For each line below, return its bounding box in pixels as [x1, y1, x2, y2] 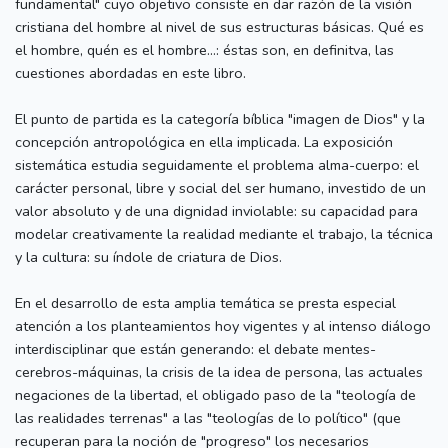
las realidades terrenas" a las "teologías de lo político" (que [15, 407, 401, 428]
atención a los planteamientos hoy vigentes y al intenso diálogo [15, 315, 431, 336]
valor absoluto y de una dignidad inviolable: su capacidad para [15, 200, 418, 221]
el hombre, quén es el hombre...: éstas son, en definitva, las [15, 39, 394, 60]
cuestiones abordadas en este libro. [15, 62, 246, 83]
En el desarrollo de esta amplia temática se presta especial [15, 292, 396, 313]
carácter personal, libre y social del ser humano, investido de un [15, 177, 426, 198]
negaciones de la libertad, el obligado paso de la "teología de [15, 384, 416, 405]
